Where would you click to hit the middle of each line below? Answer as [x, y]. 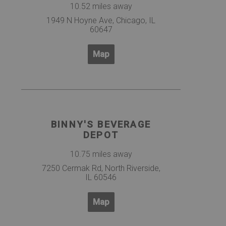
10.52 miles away [101, 6]
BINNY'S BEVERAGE [101, 124]
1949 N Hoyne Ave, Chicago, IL [101, 20]
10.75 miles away [101, 154]
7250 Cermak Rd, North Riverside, [101, 168]
